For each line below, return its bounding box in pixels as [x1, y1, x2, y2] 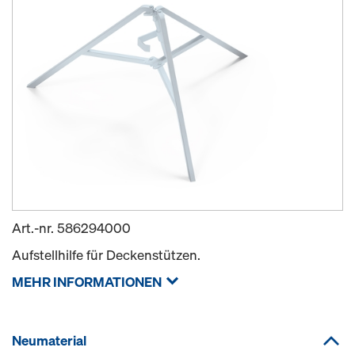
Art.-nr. [12, 219, 57, 237]
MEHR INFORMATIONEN [12, 273, 162, 291]
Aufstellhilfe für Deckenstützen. [12, 246, 200, 264]
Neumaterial [12, 331, 86, 349]
